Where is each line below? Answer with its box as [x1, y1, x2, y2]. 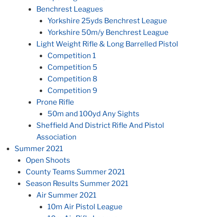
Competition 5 [47, 63, 97, 72]
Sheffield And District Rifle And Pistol [36, 121, 164, 130]
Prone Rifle [36, 98, 74, 107]
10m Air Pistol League [47, 202, 123, 212]
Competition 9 [47, 86, 97, 95]
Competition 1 [47, 51, 96, 61]
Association [36, 133, 77, 142]
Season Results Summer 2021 [25, 179, 128, 188]
